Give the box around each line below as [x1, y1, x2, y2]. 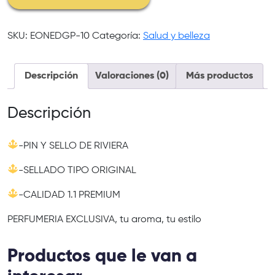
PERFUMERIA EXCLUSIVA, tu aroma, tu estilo [7, 214, 201, 225]
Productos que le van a [7, 247, 197, 266]
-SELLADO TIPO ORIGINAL [18, 165, 137, 176]
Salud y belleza [143, 31, 210, 41]
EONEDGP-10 [30, 31, 90, 41]
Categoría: [92, 31, 143, 41]
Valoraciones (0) [95, 71, 169, 81]
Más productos [186, 71, 253, 81]
